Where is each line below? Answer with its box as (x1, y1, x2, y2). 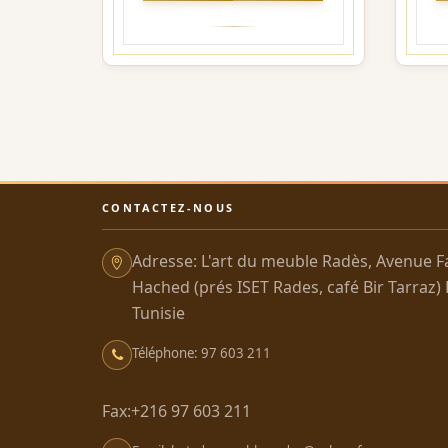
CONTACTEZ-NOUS (102, 200, 235, 216)
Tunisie (132, 302, 185, 325)
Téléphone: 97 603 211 (132, 344, 271, 363)
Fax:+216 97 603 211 (102, 400, 251, 423)
